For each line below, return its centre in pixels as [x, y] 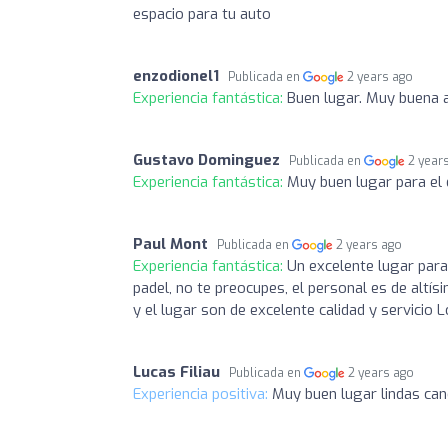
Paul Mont [170, 243]
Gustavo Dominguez [206, 159]
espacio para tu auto [202, 13]
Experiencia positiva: [202, 393]
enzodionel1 [176, 75]
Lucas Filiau [176, 371]
